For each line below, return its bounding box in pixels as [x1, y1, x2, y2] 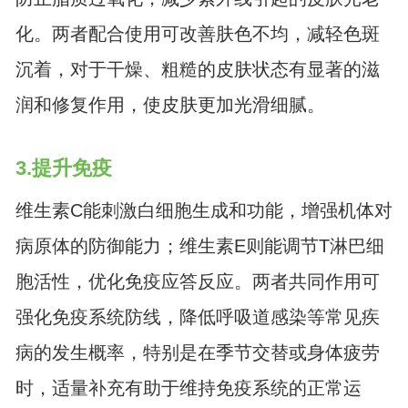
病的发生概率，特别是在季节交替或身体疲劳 [15, 342, 380, 363]
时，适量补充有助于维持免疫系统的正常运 [15, 378, 362, 399]
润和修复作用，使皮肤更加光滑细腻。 [15, 94, 325, 115]
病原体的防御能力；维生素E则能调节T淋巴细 [15, 236, 384, 257]
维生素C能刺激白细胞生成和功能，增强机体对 [15, 200, 393, 221]
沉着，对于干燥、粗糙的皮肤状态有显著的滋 [15, 58, 380, 79]
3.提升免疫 [15, 157, 112, 180]
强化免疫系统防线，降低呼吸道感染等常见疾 [15, 307, 380, 328]
